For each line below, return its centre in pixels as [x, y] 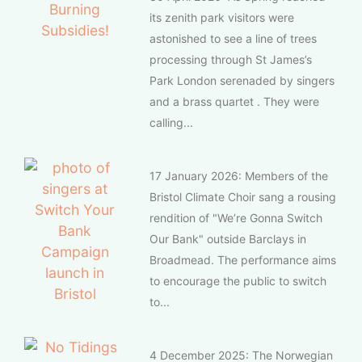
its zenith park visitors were [222, 17]
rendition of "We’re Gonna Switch [236, 217]
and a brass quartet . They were [234, 101]
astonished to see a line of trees [233, 38]
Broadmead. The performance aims [243, 259]
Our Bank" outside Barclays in [228, 238]
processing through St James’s [231, 59]
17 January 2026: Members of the [239, 175]
